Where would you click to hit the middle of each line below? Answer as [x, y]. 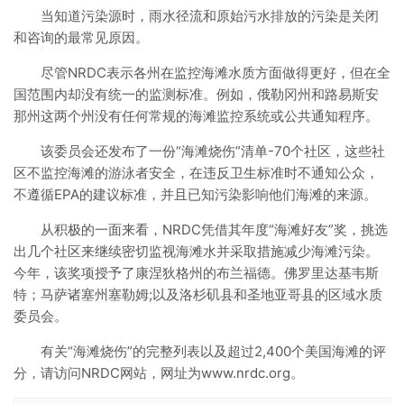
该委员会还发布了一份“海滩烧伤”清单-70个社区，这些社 [213, 151]
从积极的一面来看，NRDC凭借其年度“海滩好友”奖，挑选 [214, 230]
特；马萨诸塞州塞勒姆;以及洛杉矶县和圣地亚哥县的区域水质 [198, 294]
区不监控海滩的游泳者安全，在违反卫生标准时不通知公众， [196, 173]
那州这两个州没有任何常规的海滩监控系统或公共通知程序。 [196, 116]
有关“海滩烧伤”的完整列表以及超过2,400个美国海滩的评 [213, 351]
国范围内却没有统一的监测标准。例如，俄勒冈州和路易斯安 [196, 94]
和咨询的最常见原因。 [81, 37]
